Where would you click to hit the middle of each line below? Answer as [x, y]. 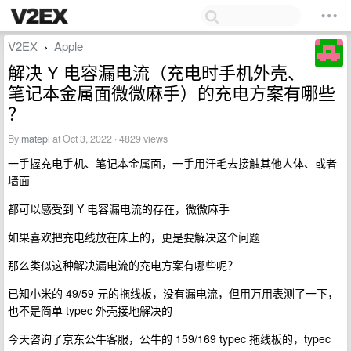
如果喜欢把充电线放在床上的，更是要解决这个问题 [134, 237]
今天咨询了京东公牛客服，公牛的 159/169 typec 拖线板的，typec [169, 338]
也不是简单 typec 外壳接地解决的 [90, 310]
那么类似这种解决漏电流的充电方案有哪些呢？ [123, 265]
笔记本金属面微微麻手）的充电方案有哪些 [172, 92]
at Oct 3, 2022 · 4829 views [109, 139]
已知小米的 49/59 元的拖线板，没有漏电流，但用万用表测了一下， [173, 293]
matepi [36, 139]
